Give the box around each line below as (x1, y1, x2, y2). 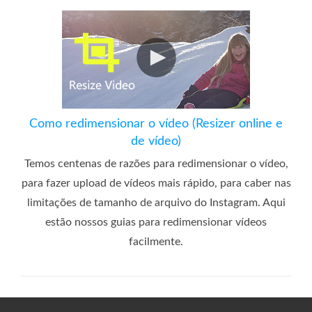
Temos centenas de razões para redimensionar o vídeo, (24, 157, 288, 169)
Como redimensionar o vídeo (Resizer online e (29, 117, 283, 130)
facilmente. (129, 235, 183, 247)
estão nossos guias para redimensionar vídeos (45, 216, 267, 228)
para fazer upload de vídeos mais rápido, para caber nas (21, 177, 291, 189)
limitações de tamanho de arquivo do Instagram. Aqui (26, 196, 286, 208)
